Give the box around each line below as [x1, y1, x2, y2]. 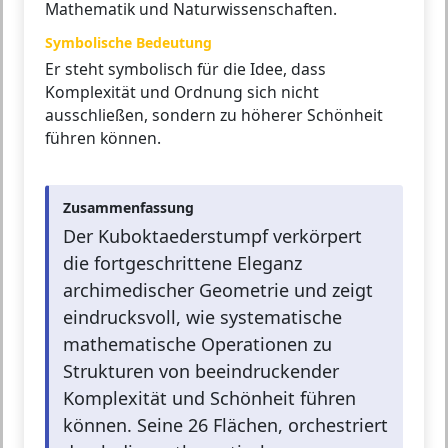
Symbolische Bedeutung [45, 33, 212, 53]
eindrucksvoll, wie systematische [63, 305, 342, 330]
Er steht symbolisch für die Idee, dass [45, 58, 326, 81]
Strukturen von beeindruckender [63, 359, 339, 384]
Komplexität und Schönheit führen [63, 386, 356, 411]
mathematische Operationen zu [63, 332, 332, 357]
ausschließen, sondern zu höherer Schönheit [45, 104, 383, 127]
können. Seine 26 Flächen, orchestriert [63, 413, 388, 438]
